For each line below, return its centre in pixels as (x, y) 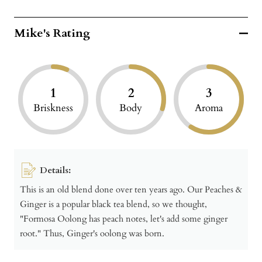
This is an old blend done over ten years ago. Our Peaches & (131, 189)
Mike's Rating (52, 33)
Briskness (53, 108)
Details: (55, 170)
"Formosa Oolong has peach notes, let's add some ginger (124, 218)
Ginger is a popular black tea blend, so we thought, (113, 204)
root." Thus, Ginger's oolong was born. (92, 233)
